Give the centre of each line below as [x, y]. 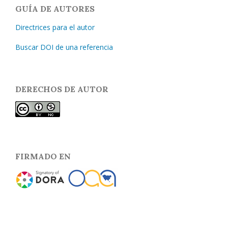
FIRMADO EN [43, 156]
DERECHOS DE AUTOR [62, 89]
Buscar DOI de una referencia [64, 47]
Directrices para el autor [55, 27]
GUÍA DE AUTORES [55, 8]
